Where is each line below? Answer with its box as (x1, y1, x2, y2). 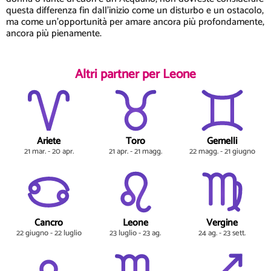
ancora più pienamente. (6, 25, 102, 42)
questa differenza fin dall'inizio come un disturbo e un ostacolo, (6, 2, 264, 19)
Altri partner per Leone (75, 64, 196, 85)
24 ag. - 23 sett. (198, 227, 246, 240)
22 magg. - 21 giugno (189, 145, 255, 158)
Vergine (206, 215, 238, 231)
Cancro (34, 215, 64, 231)
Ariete (37, 133, 61, 149)
